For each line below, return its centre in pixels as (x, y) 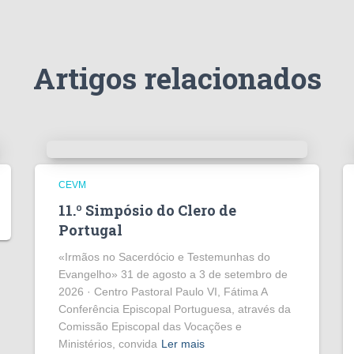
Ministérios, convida (108, 344)
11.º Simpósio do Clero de (147, 210)
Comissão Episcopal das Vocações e (150, 326)
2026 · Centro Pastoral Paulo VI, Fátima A (163, 292)
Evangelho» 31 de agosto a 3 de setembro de (173, 274)
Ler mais (183, 344)
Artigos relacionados (177, 78)
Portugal (90, 230)
